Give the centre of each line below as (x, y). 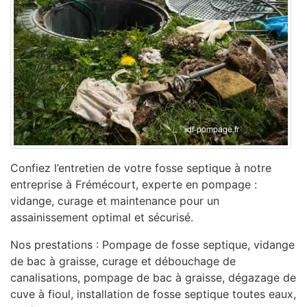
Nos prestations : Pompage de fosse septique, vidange (152, 245)
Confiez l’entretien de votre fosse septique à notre (141, 168)
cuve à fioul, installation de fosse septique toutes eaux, (153, 294)
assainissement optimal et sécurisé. (102, 217)
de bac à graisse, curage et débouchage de (123, 261)
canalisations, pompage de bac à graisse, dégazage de (153, 278)
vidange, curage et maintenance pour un (115, 201)
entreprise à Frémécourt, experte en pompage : (134, 184)
